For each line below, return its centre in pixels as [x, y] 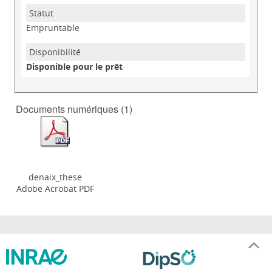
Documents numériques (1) [74, 109]
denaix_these [55, 177]
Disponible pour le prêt [75, 67]
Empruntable [53, 28]
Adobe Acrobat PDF [55, 189]
